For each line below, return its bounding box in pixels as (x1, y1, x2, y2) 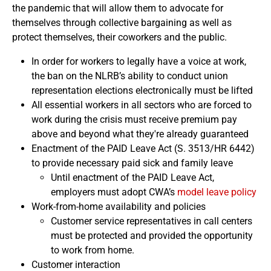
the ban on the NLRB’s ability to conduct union (31, 70, 228, 82)
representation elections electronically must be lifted (31, 85, 253, 96)
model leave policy (177, 186, 256, 198)
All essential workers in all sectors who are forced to (31, 99, 252, 111)
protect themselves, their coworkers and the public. (12, 31, 227, 43)
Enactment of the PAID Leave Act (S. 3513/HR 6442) (31, 143, 255, 154)
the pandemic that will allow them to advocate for (12, 2, 223, 14)
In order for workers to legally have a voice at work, (31, 56, 246, 67)
